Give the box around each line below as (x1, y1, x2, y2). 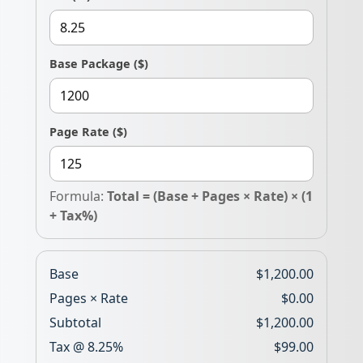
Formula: (49, 187, 107, 205)
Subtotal (49, 314, 101, 331)
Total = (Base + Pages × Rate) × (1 (107, 187, 313, 205)
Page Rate (49, 124, 109, 139)
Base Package (49, 56, 130, 71)
